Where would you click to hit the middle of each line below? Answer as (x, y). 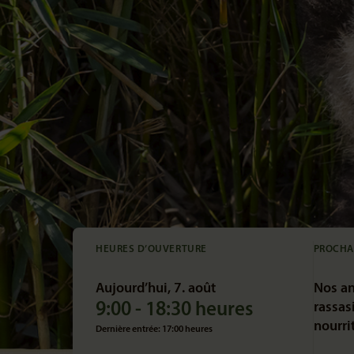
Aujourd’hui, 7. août (156, 289)
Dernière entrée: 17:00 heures (154, 330)
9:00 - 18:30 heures (174, 310)
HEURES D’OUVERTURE (151, 249)
